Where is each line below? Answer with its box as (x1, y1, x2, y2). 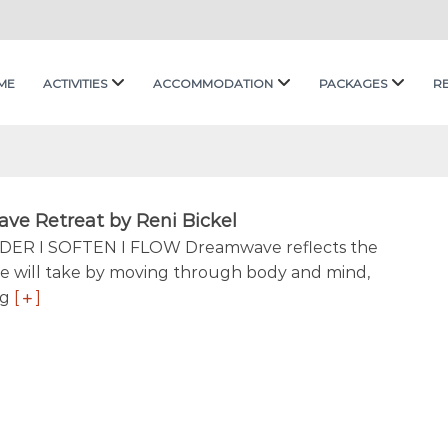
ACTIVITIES (43, 76, 107, 91)
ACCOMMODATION (153, 76, 273, 91)
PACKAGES (319, 76, 387, 91)
